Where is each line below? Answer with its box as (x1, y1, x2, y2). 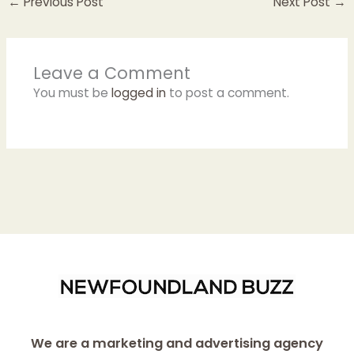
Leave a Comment (32, 61, 190, 85)
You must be (32, 84, 111, 101)
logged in (111, 84, 166, 101)
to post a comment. (165, 84, 289, 101)
